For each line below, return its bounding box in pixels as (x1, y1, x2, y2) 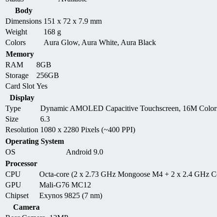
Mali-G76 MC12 (39, 180, 91, 189)
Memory (6, 49, 34, 58)
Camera (13, 202, 40, 211)
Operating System (5, 137, 64, 145)
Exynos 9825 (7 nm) (39, 191, 102, 200)
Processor (5, 159, 37, 168)
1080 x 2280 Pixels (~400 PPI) (40, 125, 135, 134)
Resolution (5, 125, 38, 134)
